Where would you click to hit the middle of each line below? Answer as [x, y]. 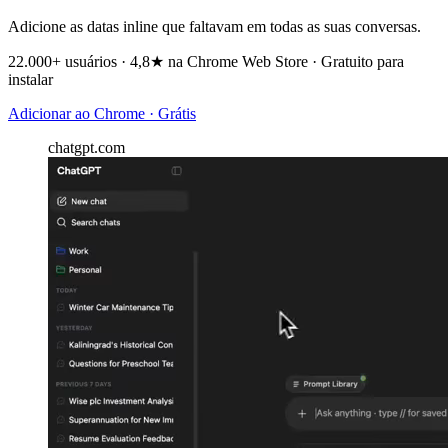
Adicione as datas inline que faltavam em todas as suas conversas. [214, 26]
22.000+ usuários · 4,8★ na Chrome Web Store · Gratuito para [206, 61]
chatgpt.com [86, 147]
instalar [30, 79]
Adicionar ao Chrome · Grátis [102, 113]
